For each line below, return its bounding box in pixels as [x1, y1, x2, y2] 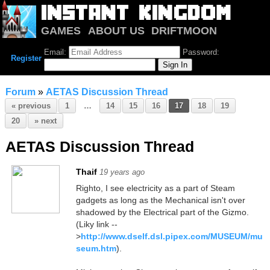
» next [34, 116, 57, 125]
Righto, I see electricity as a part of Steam [75, 183, 235, 193]
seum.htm [75, 243, 116, 253]
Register [11, 54, 42, 63]
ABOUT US [87, 24, 145, 37]
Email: [44, 48, 69, 57]
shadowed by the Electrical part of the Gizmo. [75, 207, 249, 217]
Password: [180, 48, 219, 57]
